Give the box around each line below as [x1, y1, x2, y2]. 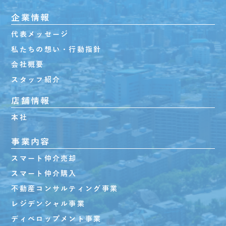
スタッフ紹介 [11, 76, 61, 84]
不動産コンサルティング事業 [11, 185, 119, 193]
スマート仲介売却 [11, 154, 77, 162]
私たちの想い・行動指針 [11, 45, 102, 53]
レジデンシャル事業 [11, 200, 85, 208]
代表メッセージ [11, 30, 69, 38]
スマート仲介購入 [11, 169, 77, 178]
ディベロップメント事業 [11, 215, 102, 223]
